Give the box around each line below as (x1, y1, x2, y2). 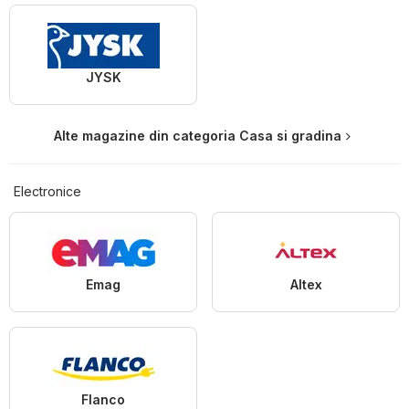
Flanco (81, 391, 125, 407)
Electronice (14, 183, 81, 199)
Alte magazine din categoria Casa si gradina (53, 127, 341, 143)
